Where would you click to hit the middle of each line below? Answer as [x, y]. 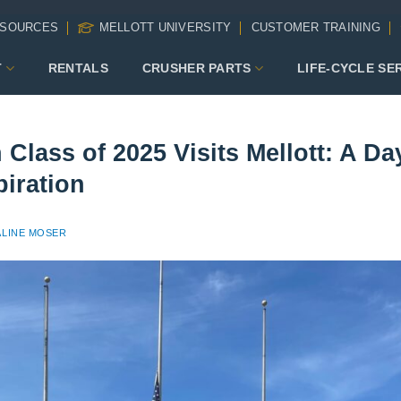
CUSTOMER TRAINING [316, 27]
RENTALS [78, 68]
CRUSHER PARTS [196, 68]
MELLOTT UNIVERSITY [165, 27]
